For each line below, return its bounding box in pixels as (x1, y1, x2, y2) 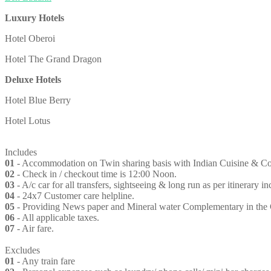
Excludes (5, 244, 40, 255)
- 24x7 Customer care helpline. (15, 190, 134, 201)
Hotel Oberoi (5, 33, 55, 44)
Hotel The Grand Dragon (5, 53, 102, 64)
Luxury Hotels (5, 12, 64, 23)
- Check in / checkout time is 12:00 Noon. (15, 168, 177, 179)
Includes (5, 146, 37, 157)
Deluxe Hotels (5, 74, 61, 85)
